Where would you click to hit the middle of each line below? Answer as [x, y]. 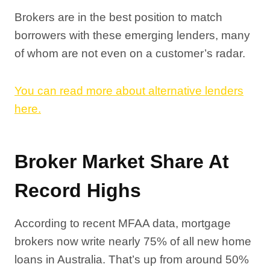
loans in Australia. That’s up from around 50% [132, 259]
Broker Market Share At [122, 162]
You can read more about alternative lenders [129, 91]
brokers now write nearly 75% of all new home [133, 241]
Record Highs [78, 190]
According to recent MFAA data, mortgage [123, 223]
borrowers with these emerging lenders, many [132, 35]
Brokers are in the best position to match [118, 17]
